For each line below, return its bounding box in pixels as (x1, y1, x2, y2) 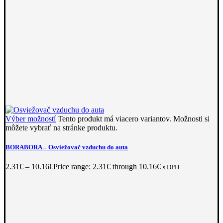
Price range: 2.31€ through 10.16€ (53, 162, 161, 171)
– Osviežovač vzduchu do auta (42, 143, 128, 151)
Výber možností (5, 114, 56, 123)
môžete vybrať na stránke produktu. (5, 123, 117, 132)
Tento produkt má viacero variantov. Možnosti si (58, 114, 210, 123)
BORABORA (5, 143, 42, 151)
